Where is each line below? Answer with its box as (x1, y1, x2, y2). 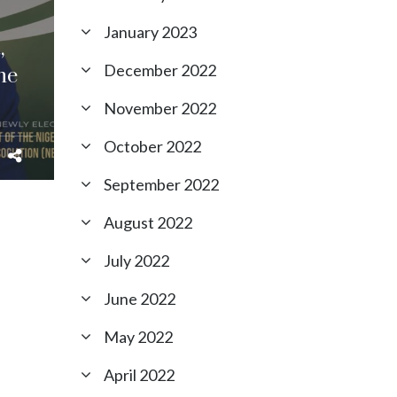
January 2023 (104, 22, 197, 42)
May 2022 (104, 327, 173, 346)
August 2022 (104, 213, 192, 232)
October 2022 (104, 136, 201, 156)
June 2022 (104, 289, 175, 308)
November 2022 (104, 98, 216, 118)
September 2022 (104, 175, 219, 194)
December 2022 (104, 60, 216, 80)
